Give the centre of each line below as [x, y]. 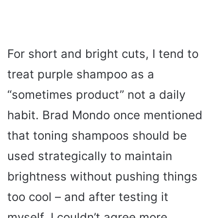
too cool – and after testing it [88, 197]
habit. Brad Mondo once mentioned [105, 115]
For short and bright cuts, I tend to [103, 54]
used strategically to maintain [90, 156]
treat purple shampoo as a [81, 74]
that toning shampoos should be [97, 136]
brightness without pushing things [102, 177]
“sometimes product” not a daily [96, 95]
